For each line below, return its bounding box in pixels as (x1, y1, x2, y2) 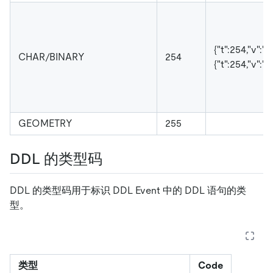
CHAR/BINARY (18, 51, 85, 63)
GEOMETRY (18, 118, 73, 130)
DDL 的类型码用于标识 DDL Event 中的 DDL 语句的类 (10, 184, 246, 196)
